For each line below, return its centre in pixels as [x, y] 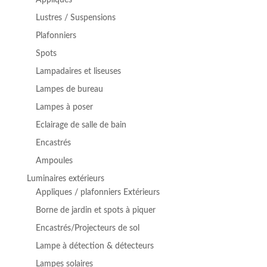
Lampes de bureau [69, 90]
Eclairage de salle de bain [81, 125]
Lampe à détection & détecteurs [94, 246]
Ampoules [54, 161]
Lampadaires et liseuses [78, 72]
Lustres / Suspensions [75, 18]
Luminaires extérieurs [65, 179]
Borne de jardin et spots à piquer [95, 211]
